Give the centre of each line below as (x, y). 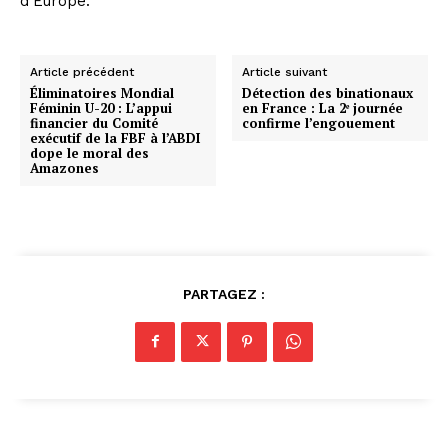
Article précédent (82, 71)
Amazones (64, 167)
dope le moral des (89, 152)
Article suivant (285, 71)
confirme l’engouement (319, 122)
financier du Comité (94, 122)
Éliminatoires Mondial (102, 92)
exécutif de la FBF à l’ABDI (115, 137)
